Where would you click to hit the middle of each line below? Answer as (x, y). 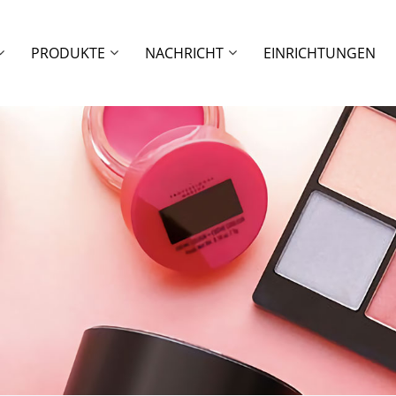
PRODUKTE (69, 53)
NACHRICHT (185, 53)
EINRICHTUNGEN (320, 53)
